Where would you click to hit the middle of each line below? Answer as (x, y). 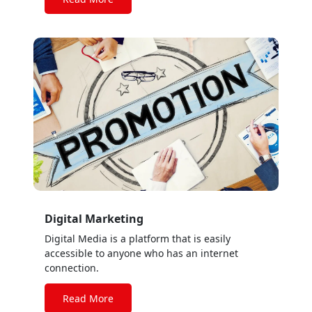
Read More (88, 298)
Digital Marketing (94, 219)
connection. (72, 268)
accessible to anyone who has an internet (141, 253)
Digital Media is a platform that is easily (138, 239)
